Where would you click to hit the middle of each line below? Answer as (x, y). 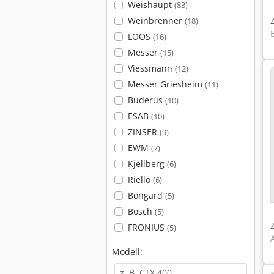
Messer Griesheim (166, 84)
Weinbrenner (156, 20)
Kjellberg (147, 164)
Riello (140, 180)
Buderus (146, 100)
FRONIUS (147, 227)
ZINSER (143, 132)
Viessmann (151, 68)
